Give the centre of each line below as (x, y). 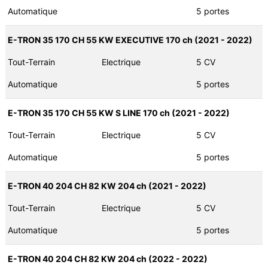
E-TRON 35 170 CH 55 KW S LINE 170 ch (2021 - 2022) (118, 113)
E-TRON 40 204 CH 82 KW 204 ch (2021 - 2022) (107, 186)
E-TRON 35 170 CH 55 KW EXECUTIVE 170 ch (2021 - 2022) (130, 40)
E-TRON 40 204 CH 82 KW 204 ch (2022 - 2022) (107, 259)
